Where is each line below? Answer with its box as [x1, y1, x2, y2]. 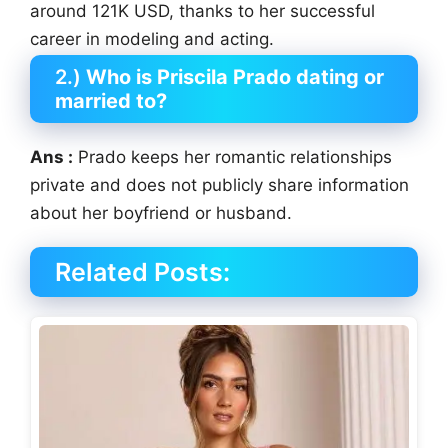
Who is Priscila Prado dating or [86, 65, 384, 90]
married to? [55, 89, 167, 114]
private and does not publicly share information [30, 175, 409, 196]
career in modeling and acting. [30, 29, 274, 50]
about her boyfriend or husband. [30, 203, 292, 224]
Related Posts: [55, 257, 230, 288]
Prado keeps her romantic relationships [73, 147, 392, 168]
